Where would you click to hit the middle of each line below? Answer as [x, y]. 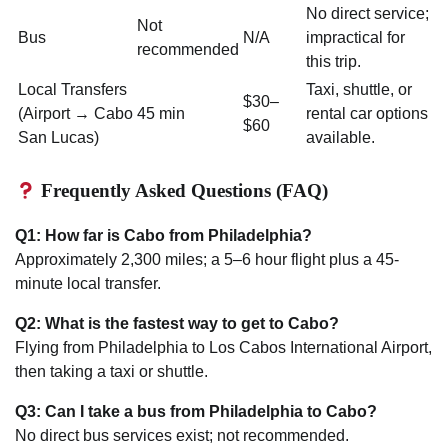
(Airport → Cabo [75, 114]
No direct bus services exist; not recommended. [182, 436]
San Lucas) [58, 138]
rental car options [367, 114]
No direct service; [367, 14]
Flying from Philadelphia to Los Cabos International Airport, [223, 348]
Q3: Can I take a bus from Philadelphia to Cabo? [196, 412]
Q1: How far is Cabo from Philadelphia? [163, 236]
